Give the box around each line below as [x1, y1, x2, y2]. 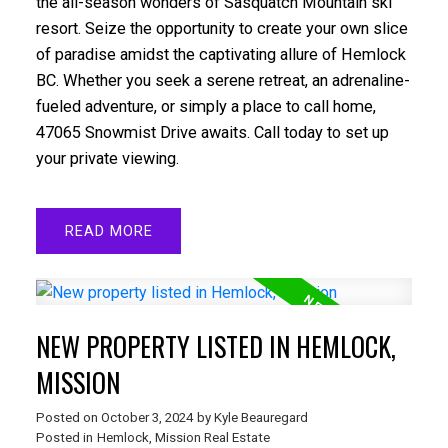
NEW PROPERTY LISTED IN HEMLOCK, [35, 326, 396, 366]
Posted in [35, 429, 93, 445]
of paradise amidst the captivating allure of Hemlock [35, 44, 406, 64]
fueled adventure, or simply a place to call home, [35, 96, 376, 116]
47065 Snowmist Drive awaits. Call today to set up [35, 122, 389, 142]
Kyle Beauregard [213, 409, 308, 425]
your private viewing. [35, 148, 179, 168]
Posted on [35, 409, 101, 425]
